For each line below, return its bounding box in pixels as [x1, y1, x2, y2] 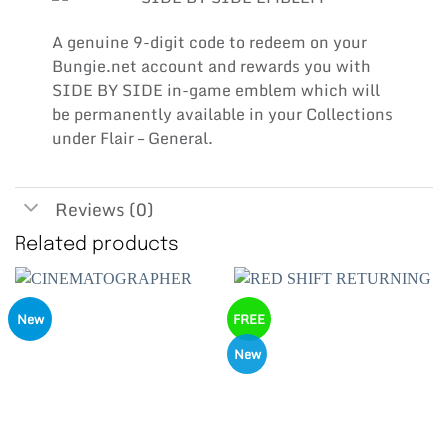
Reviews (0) [55, 195, 155, 225]
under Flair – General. [51, 125, 213, 152]
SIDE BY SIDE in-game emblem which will [51, 77, 380, 104]
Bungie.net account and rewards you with [51, 53, 371, 80]
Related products [15, 235, 179, 256]
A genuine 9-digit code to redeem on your [51, 29, 367, 56]
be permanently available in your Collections [51, 101, 393, 128]
